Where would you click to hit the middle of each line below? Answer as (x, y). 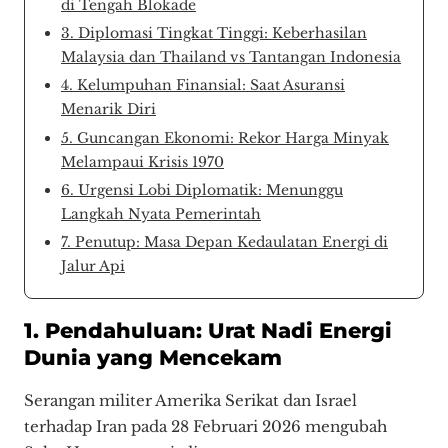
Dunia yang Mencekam (153, 356)
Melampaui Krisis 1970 (142, 161)
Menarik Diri (108, 109)
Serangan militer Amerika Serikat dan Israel (190, 401)
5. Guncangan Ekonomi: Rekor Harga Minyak (225, 137)
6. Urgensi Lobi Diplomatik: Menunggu (202, 189)
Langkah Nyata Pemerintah (161, 213)
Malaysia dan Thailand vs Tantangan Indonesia (231, 57)
